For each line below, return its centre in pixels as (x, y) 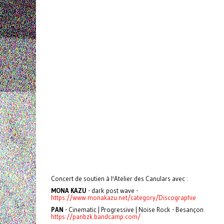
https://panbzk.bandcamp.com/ (96, 216)
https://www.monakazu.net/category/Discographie (123, 197)
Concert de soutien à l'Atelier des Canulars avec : (119, 178)
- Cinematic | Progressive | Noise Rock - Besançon (133, 209)
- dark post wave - (112, 190)
